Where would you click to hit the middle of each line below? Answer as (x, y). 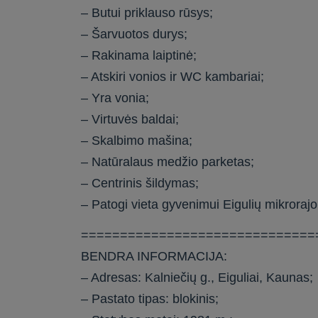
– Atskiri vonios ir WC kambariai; (173, 76)
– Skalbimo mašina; (137, 140)
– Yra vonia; (115, 98)
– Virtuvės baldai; (130, 119)
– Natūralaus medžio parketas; (168, 161)
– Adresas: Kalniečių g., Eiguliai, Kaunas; (197, 278)
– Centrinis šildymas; (140, 183)
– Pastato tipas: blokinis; (150, 299)
